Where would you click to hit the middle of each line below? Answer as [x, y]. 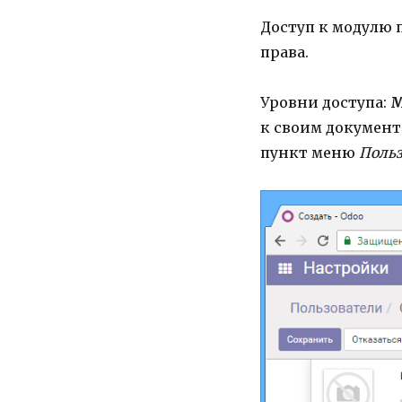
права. [284, 52]
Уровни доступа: [325, 103]
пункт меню [307, 153]
